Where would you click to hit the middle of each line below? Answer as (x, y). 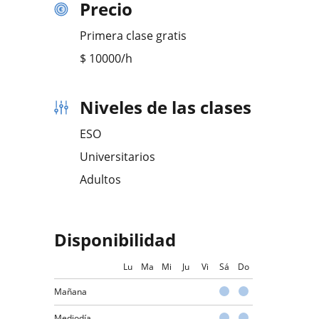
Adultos (100, 179)
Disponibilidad (115, 240)
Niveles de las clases (166, 107)
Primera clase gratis (133, 36)
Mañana (70, 292)
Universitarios (117, 157)
